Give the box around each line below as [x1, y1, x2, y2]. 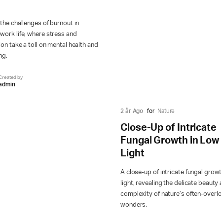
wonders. [120, 202, 147, 209]
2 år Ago [120, 108, 144, 114]
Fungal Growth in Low [120, 136, 219, 146]
